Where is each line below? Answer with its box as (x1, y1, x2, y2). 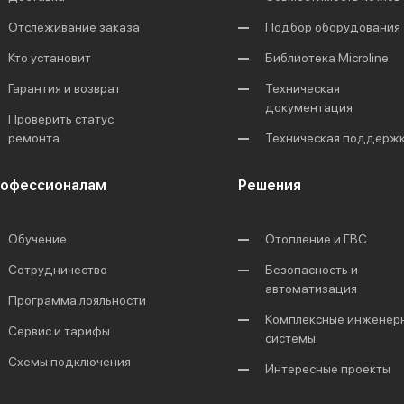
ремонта (8, 131, 60, 145)
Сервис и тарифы (8, 324, 110, 338)
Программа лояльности (8, 293, 146, 308)
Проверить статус (8, 112, 114, 126)
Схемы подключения (8, 354, 131, 369)
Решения (238, 177, 301, 194)
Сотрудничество (8, 262, 107, 277)
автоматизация (265, 281, 357, 296)
